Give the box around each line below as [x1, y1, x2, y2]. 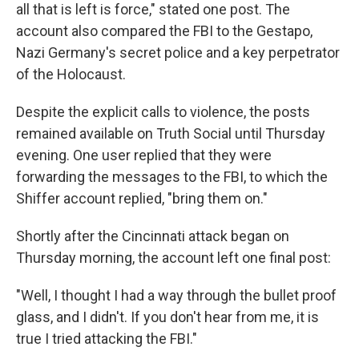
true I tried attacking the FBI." [16, 330, 197, 348]
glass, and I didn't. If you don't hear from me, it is [16, 309, 319, 326]
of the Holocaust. [16, 66, 126, 83]
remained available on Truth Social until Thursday [16, 125, 325, 143]
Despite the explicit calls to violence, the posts [16, 103, 310, 121]
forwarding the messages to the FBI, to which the [16, 168, 328, 186]
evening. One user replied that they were [16, 147, 272, 164]
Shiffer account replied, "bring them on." [16, 190, 268, 208]
